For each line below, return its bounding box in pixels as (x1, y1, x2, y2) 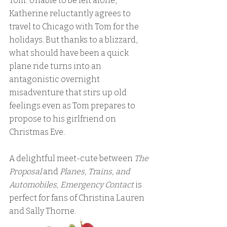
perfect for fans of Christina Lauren (9, 193, 146, 203)
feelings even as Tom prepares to (9, 101, 137, 110)
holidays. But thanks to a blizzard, (9, 35, 139, 45)
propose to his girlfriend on (9, 114, 118, 124)
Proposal (9, 167, 42, 176)
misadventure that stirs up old (9, 88, 128, 97)
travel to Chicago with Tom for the (9, 22, 140, 31)
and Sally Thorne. (9, 206, 76, 216)
